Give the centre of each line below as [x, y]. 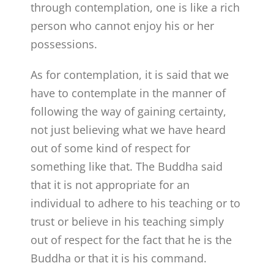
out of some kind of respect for [111, 148]
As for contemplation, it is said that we [130, 74]
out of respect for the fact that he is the [131, 239]
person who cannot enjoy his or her [123, 25]
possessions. [64, 44]
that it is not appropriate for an [110, 184]
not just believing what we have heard [128, 129]
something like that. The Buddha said [127, 166]
